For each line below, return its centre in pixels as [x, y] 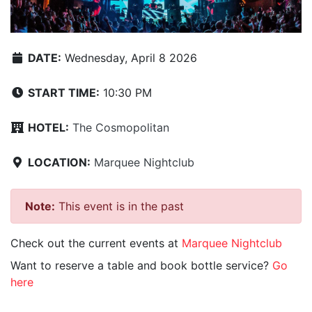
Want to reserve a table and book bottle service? [141, 266]
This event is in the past [119, 206]
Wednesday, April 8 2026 [129, 58]
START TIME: [64, 93]
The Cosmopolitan [121, 128]
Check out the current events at [96, 243]
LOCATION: [59, 163]
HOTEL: [48, 128]
